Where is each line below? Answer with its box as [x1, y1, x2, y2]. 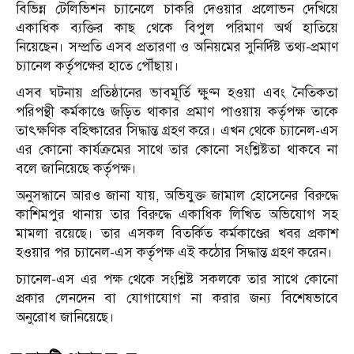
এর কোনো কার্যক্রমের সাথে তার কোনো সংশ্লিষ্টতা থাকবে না [16, 141, 338, 158]
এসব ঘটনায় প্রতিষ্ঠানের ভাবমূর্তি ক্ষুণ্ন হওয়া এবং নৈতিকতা [16, 84, 338, 101]
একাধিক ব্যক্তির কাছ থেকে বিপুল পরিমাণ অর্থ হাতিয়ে [16, 19, 338, 36]
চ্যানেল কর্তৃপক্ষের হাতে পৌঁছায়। [16, 57, 179, 74]
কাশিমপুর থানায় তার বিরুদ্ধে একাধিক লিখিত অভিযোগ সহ [16, 205, 338, 223]
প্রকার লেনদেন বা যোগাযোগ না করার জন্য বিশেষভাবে [16, 289, 338, 307]
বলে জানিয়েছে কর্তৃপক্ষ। [16, 160, 137, 177]
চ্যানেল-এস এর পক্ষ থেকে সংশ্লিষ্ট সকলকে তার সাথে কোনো [16, 270, 338, 288]
